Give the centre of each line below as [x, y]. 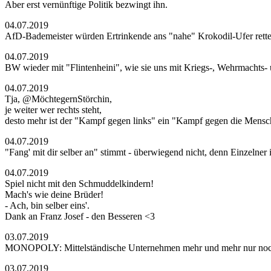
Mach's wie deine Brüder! [54, 194]
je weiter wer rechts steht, [53, 110]
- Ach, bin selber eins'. [47, 205]
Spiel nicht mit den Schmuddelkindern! [79, 184]
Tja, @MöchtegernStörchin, [58, 99]
